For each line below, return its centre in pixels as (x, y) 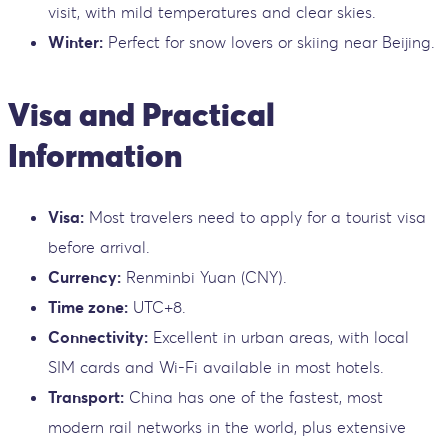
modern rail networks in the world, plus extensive (227, 427)
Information (95, 155)
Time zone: (88, 307)
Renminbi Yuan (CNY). (204, 277)
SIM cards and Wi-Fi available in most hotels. (216, 367)
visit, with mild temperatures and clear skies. (212, 12)
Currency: (84, 277)
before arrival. (99, 247)
